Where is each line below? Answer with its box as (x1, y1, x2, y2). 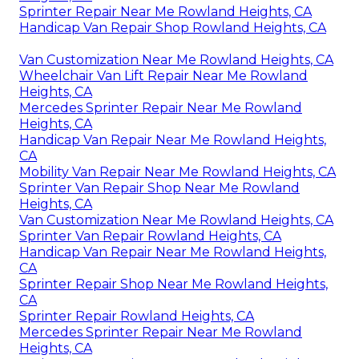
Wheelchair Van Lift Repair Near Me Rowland (19, 67, 308, 83)
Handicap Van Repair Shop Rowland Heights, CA (19, 19, 326, 35)
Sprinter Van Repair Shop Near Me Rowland (19, 179, 300, 196)
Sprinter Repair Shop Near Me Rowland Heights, (19, 276, 328, 292)
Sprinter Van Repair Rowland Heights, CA (19, 228, 281, 244)
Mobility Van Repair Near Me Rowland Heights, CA (19, 163, 336, 179)
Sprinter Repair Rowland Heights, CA (19, 308, 254, 324)
